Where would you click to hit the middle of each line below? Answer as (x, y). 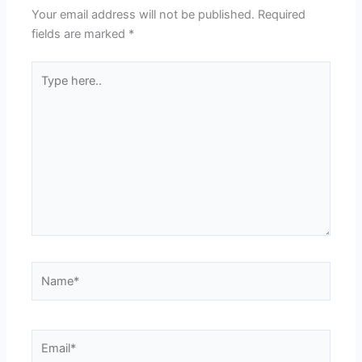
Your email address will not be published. (143, 15)
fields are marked (80, 34)
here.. (46, 90)
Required (282, 15)
